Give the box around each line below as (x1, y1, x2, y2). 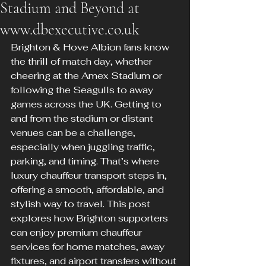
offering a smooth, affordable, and (11, 183, 166, 196)
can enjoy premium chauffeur (11, 226, 144, 239)
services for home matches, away (11, 240, 167, 253)
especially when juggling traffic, (11, 141, 157, 153)
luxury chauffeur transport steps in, (11, 169, 169, 182)
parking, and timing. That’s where (11, 155, 161, 167)
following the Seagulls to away (11, 84, 156, 96)
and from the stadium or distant (11, 112, 156, 125)
